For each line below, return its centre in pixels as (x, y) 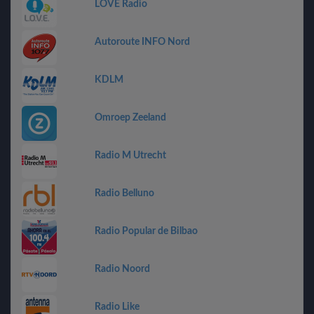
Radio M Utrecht (130, 156)
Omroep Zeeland (130, 118)
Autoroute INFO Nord (142, 42)
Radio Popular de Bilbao (146, 231)
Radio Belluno (124, 193)
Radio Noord (122, 269)
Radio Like (117, 307)
